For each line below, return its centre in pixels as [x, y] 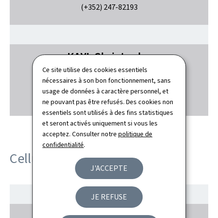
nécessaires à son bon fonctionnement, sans [107, 81]
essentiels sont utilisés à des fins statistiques [108, 113]
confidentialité [63, 145]
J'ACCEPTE [109, 168]
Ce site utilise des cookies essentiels [95, 70]
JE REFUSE [109, 197]
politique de [136, 134]
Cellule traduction [60, 158]
